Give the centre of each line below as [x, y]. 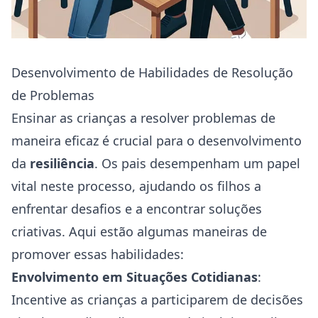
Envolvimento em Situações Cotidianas [135, 277]
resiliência [62, 163]
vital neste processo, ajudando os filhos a [136, 186]
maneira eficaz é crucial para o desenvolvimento [157, 141]
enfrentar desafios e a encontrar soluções [137, 209]
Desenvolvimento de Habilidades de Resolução [152, 72]
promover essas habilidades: [98, 254]
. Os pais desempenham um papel [197, 163]
